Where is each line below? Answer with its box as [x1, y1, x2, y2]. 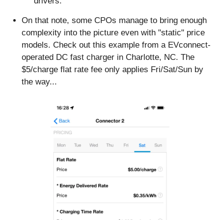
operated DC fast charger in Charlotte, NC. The [22, 53, 194, 62]
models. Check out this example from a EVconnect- [22, 40, 211, 50]
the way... [22, 77, 57, 87]
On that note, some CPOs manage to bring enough [22, 16, 207, 26]
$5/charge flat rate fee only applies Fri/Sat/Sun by [22, 65, 203, 75]
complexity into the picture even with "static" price [22, 28, 205, 38]
